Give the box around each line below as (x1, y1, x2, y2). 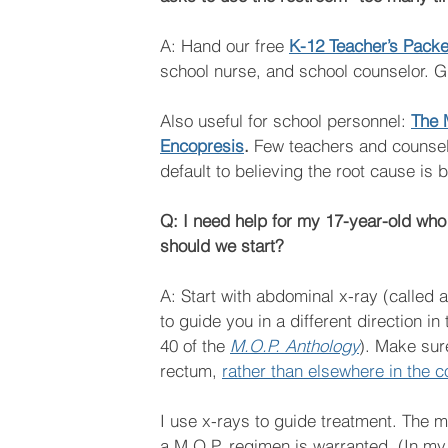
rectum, (160, 360, 222, 382)
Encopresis (160, 135, 244, 157)
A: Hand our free (160, 35, 289, 57)
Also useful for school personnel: (160, 110, 411, 132)
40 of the (160, 335, 230, 357)
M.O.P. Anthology (230, 335, 359, 357)
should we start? (160, 235, 284, 257)
